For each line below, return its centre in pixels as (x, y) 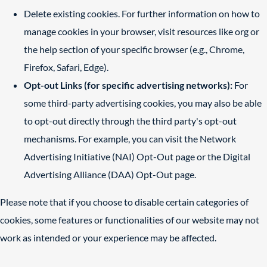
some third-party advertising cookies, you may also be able (143, 103)
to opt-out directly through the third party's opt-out (130, 121)
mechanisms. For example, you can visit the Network (130, 139)
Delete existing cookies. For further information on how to (142, 13)
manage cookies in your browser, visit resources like (129, 31)
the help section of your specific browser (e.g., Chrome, (134, 49)
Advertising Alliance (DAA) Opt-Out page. (110, 174)
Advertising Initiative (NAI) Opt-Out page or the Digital (137, 156)
